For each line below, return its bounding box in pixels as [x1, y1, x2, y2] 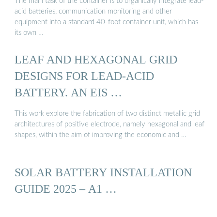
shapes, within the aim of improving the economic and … [15, 131, 186, 139]
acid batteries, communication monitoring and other [15, 8, 172, 15]
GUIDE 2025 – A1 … [15, 182, 117, 196]
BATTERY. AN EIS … [15, 86, 122, 99]
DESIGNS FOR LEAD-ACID [15, 69, 154, 83]
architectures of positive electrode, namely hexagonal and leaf [15, 120, 204, 128]
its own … [15, 29, 44, 37]
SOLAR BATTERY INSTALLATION [15, 166, 192, 179]
